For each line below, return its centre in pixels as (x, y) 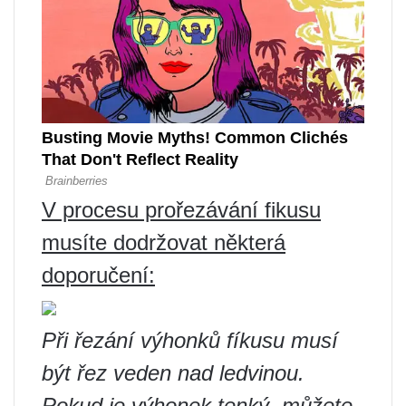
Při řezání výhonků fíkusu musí (190, 340)
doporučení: (98, 275)
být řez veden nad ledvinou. (173, 372)
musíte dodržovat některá (164, 242)
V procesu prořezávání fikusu (181, 209)
